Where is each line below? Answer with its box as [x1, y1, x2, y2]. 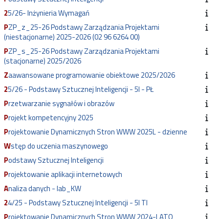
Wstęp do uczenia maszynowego [11, 140, 108, 152]
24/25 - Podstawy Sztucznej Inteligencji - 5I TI [8, 197, 148, 209]
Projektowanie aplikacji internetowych [8, 169, 122, 180]
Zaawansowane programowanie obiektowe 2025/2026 [8, 69, 175, 81]
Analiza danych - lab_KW [8, 183, 81, 195]
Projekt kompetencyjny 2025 [8, 112, 93, 124]
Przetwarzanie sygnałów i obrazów [8, 98, 114, 109]
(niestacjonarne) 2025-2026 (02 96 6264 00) [4, 31, 140, 43]
